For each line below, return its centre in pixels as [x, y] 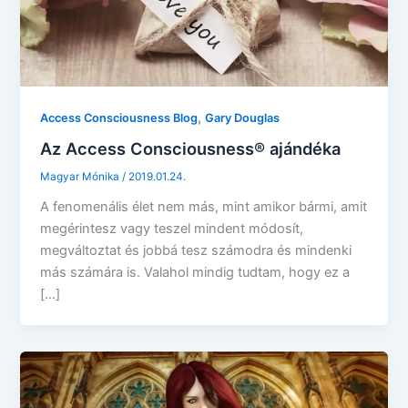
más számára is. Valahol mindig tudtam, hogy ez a [195, 273]
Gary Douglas [243, 117]
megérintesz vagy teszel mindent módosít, [172, 229]
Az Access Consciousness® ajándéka [191, 149]
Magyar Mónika [82, 177]
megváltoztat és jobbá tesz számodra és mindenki [196, 251]
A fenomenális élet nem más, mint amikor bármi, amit [204, 207]
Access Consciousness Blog [119, 117]
